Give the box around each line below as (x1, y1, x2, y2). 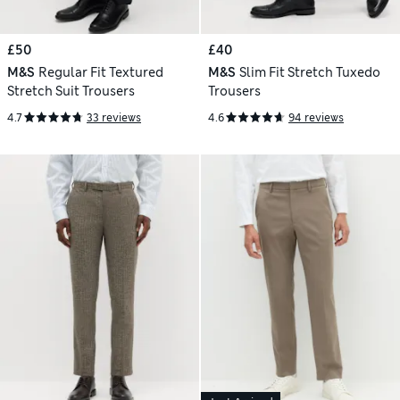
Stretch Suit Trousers (7, 82, 135, 99)
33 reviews (87, 110, 141, 125)
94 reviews (288, 110, 344, 125)
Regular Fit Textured (37, 63, 163, 80)
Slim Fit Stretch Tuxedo (238, 63, 380, 80)
